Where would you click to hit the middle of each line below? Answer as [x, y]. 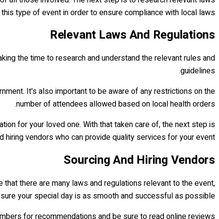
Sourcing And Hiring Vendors [139, 160]
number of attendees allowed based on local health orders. [116, 104]
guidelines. [198, 71]
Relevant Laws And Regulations [132, 35]
